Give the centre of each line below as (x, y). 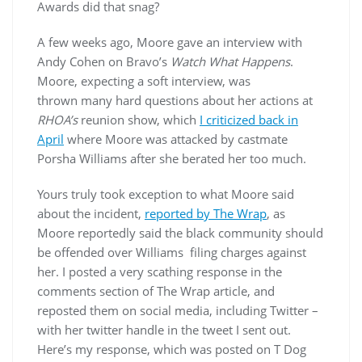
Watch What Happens (230, 61)
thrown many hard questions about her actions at (175, 100)
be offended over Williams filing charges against (172, 252)
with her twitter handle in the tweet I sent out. (164, 330)
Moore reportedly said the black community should (180, 233)
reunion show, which (139, 120)
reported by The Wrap (206, 213)
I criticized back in (249, 120)
